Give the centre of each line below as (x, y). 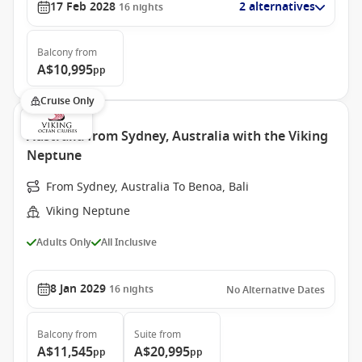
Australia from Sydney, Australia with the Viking (177, 137)
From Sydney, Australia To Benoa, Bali (147, 187)
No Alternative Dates (276, 290)
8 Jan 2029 (78, 289)
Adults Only (64, 242)
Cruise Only (67, 101)
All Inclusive (129, 242)
